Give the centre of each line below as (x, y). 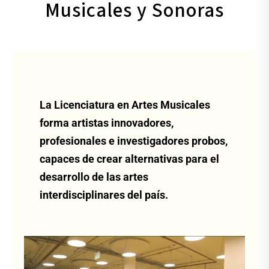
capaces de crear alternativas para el (129, 159)
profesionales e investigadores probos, (133, 141)
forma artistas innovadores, (106, 122)
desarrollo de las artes (94, 177)
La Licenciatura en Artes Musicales (125, 104)
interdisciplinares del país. (104, 195)
